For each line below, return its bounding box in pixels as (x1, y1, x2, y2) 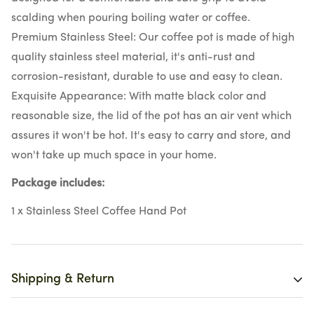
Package (11, 177, 57, 189)
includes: (57, 177, 104, 189)
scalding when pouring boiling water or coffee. (11, 12, 250, 24)
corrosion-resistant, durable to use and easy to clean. (11, 71, 282, 83)
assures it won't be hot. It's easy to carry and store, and (11, 130, 291, 142)
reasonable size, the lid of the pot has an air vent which (11, 110, 292, 122)
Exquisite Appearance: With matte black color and (11, 90, 266, 102)
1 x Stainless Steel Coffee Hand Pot (11, 205, 186, 217)
